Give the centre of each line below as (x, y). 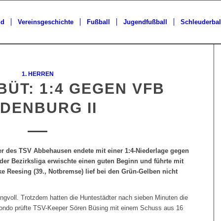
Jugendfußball (145, 22)
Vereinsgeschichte (46, 22)
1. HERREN (37, 74)
